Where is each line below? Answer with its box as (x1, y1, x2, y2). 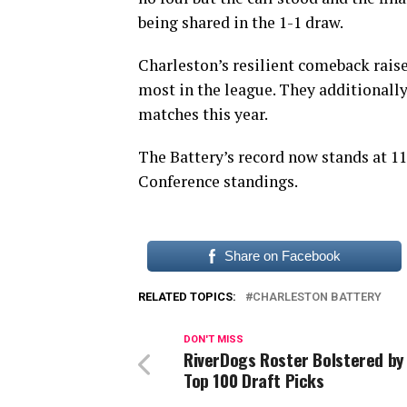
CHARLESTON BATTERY (253, 290, 382, 304)
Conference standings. (138, 171, 298, 193)
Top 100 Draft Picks (184, 367, 324, 394)
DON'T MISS (184, 333, 243, 346)
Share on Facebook (223, 248, 341, 264)
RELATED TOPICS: (138, 290, 236, 304)
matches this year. (138, 104, 268, 125)
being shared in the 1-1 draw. (138, 12, 343, 34)
